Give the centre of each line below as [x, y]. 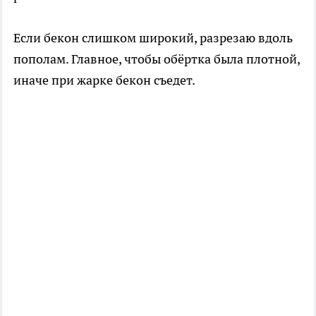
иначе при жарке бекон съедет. [104, 80]
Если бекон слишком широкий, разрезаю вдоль [153, 37]
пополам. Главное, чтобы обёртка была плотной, [157, 59]
